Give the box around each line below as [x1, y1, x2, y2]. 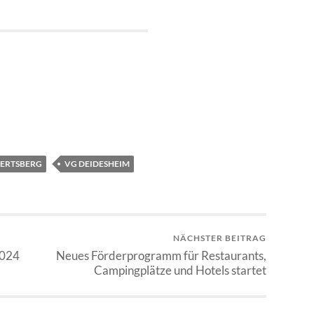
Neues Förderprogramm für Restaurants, [56, 247, 266, 263]
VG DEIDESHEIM [64, 158, 130, 169]
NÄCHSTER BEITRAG [173, 232, 266, 243]
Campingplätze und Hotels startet [94, 262, 266, 278]
